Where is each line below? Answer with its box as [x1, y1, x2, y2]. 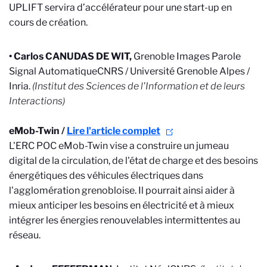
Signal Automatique [9, 66, 97, 77]
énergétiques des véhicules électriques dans [9, 170, 203, 181]
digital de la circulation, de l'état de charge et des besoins [9, 155, 258, 166]
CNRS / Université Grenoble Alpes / [97, 66, 250, 77]
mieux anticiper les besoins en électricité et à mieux [9, 200, 234, 211]
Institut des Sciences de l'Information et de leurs [35, 80, 245, 92]
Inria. [9, 80, 30, 92]
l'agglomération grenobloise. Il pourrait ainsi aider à [9, 185, 235, 196]
